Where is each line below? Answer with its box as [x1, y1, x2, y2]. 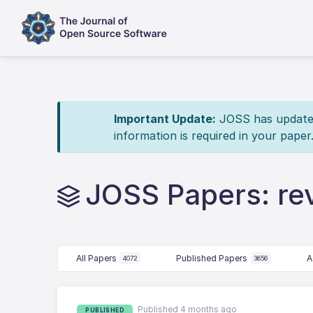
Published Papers [176, 252, 248, 263]
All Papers [75, 252, 117, 263]
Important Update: [113, 112, 216, 126]
